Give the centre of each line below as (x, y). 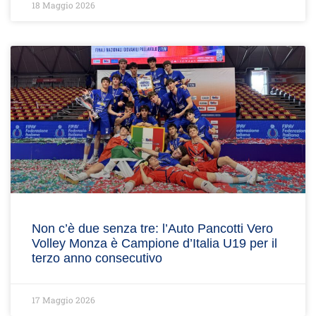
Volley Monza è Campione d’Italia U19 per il (154, 243)
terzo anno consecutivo (97, 258)
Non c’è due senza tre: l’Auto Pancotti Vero (152, 229)
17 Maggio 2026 (63, 300)
